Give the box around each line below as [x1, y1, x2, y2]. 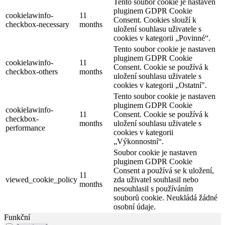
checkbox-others [6, 67, 58, 76]
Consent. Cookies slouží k [114, 15, 196, 24]
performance [6, 123, 45, 132]
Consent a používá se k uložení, [114, 166, 214, 175]
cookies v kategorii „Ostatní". [114, 80, 207, 89]
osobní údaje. [114, 202, 156, 211]
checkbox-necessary [6, 20, 69, 29]
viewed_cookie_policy [6, 175, 77, 184]
